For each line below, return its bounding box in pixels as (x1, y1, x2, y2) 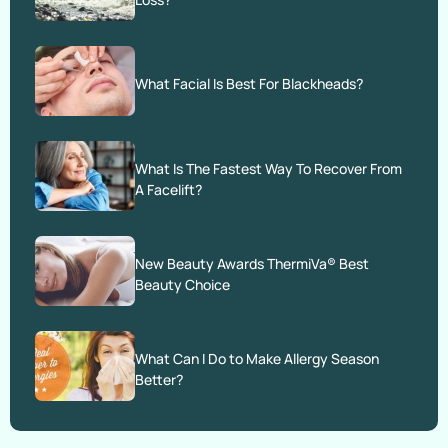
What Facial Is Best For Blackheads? (135, 74, 363, 94)
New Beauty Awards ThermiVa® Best (135, 253, 369, 273)
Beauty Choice (135, 274, 230, 294)
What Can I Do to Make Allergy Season (135, 348, 379, 368)
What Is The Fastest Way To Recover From (135, 158, 402, 178)
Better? (135, 369, 183, 389)
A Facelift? (135, 179, 202, 199)
